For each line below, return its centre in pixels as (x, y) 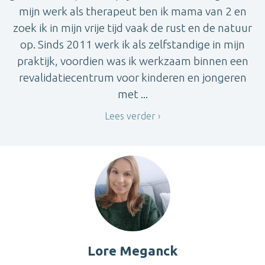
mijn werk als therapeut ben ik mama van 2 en (132, 12)
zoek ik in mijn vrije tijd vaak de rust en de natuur (132, 28)
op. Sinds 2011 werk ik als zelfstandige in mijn (132, 45)
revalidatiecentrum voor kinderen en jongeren (132, 78)
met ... (132, 94)
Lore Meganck (132, 250)
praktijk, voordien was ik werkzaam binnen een (132, 61)
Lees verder (130, 116)
